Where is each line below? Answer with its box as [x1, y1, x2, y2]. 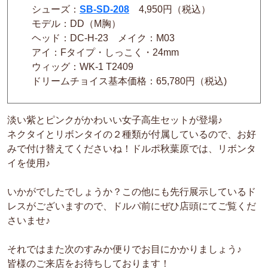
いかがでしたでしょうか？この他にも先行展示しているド [7, 186, 256, 197]
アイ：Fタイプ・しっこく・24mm [22, 47, 188, 57]
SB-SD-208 [80, 4, 129, 14]
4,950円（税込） [129, 4, 211, 14]
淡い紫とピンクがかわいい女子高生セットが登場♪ [7, 114, 223, 125]
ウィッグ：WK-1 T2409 [22, 61, 133, 72]
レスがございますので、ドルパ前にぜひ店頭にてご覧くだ [7, 200, 256, 211]
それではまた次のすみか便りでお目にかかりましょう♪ [7, 243, 242, 254]
